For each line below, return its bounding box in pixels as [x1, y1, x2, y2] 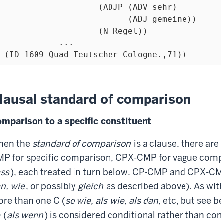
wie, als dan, [110, 194, 161, 206]
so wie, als [65, 194, 107, 206]
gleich [78, 180, 105, 192]
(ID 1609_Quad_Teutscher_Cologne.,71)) [4, 49, 187, 59]
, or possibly [26, 180, 78, 192]
